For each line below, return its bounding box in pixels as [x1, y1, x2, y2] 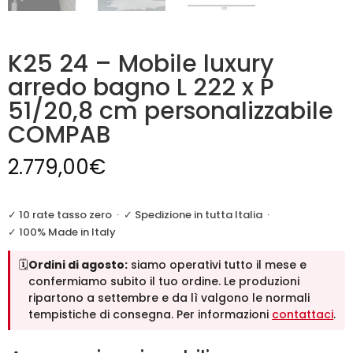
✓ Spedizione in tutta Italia [124, 206, 262, 222]
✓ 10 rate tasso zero [8, 206, 112, 222]
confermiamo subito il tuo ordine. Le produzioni [28, 273, 300, 290]
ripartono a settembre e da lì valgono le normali [28, 290, 310, 307]
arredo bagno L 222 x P [8, 70, 274, 104]
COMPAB [8, 117, 110, 151]
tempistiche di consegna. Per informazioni [28, 307, 273, 323]
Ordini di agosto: [28, 257, 128, 273]
